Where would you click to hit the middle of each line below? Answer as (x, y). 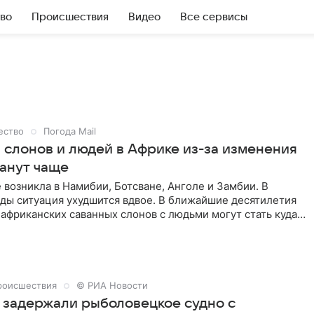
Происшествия (70, 17)
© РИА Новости (112, 285)
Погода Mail (70, 131)
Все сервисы (214, 17)
